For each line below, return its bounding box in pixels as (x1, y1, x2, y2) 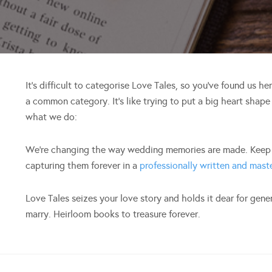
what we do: (25, 110, 78, 123)
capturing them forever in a (25, 159, 140, 171)
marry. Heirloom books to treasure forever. (25, 208, 201, 220)
